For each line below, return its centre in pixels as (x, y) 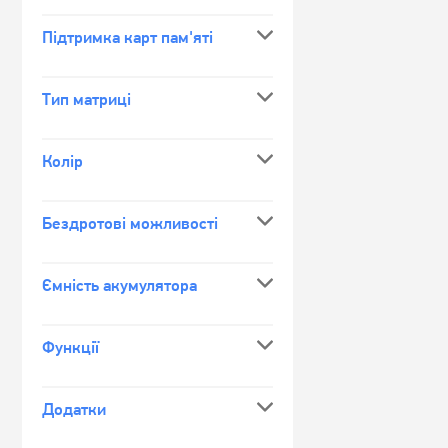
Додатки (74, 409)
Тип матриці (86, 99)
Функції (70, 347)
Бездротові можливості (130, 223)
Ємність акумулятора (119, 285)
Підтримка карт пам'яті (127, 37)
